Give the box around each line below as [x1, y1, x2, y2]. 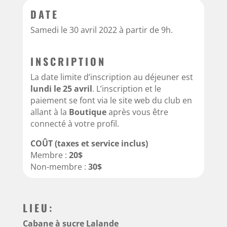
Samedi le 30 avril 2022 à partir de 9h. [30, 24, 173, 35]
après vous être [106, 106, 168, 118]
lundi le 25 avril [30, 83, 92, 94]
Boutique [68, 106, 106, 118]
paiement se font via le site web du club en [30, 94, 192, 106]
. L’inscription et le [92, 83, 161, 94]
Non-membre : [30, 161, 88, 172]
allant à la [30, 106, 69, 118]
